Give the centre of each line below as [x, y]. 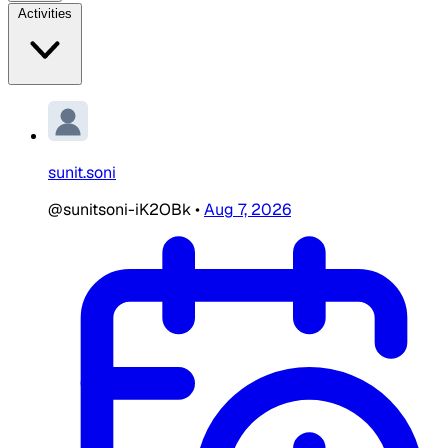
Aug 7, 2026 [247, 209]
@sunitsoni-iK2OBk [121, 209]
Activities [45, 13]
